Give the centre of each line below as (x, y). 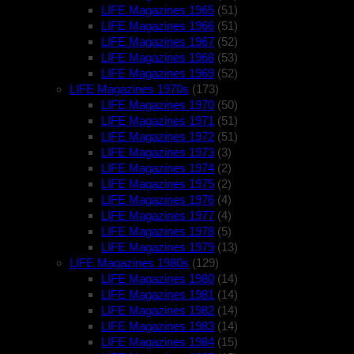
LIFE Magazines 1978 (158, 232)
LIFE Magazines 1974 (158, 168)
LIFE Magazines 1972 (158, 137)
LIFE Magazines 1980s (129, 263)
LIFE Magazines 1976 (158, 200)
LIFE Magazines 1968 (158, 58)
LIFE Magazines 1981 (158, 295)
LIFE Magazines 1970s (129, 89)
